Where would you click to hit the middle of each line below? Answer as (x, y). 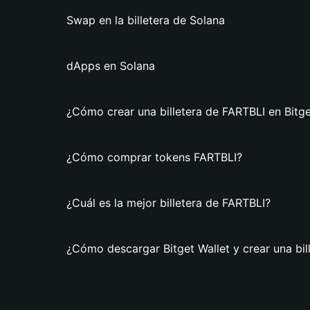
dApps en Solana (111, 66)
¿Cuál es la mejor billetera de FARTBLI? (168, 203)
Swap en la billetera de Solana (146, 20)
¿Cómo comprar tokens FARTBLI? (154, 157)
